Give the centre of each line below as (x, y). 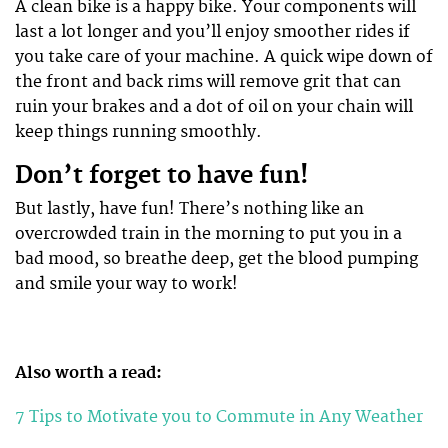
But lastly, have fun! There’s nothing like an (189, 209)
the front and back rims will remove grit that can (208, 82)
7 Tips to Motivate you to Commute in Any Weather (221, 416)
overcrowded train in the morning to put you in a (208, 234)
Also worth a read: (90, 372)
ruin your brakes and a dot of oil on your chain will (214, 107)
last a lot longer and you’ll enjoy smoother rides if (212, 32)
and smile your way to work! (126, 284)
